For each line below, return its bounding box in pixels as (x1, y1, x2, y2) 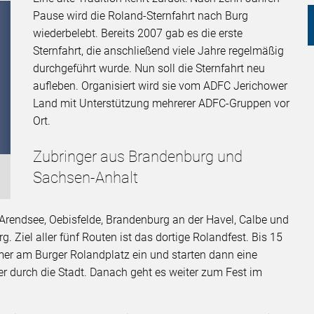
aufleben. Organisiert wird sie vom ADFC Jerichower (33, 79, 288, 93)
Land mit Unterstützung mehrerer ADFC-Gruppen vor (33, 97, 290, 111)
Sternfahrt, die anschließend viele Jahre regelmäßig (33, 44, 285, 58)
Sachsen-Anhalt (33, 169, 139, 187)
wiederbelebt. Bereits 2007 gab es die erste (33, 27, 243, 41)
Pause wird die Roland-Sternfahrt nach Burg (33, 9, 249, 23)
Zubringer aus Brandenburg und (33, 148, 243, 166)
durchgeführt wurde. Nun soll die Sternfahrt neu (33, 62, 266, 76)
